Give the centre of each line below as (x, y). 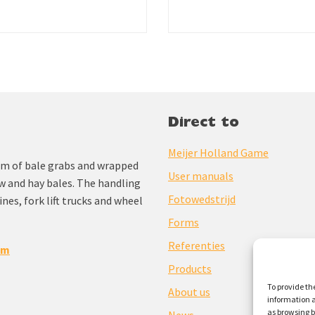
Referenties (197, 245)
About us (189, 292)
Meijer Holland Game (218, 153)
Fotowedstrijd (202, 199)
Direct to (204, 124)
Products (190, 269)
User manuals (201, 176)
